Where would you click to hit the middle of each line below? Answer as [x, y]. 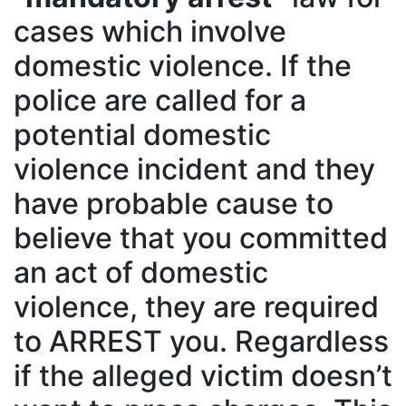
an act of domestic [141, 272]
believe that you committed [201, 238]
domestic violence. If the [183, 66]
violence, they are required [196, 307]
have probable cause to [174, 203]
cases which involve [150, 31]
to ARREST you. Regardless [201, 341]
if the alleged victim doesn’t [203, 376]
